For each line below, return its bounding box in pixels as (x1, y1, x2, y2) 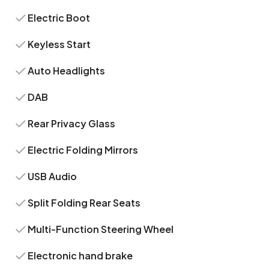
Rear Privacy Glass (28, 117, 116, 130)
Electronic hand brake (28, 249, 133, 262)
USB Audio (28, 170, 77, 183)
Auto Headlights (28, 64, 106, 77)
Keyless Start (28, 38, 91, 50)
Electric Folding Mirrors (28, 144, 139, 156)
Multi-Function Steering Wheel (28, 223, 174, 235)
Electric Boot (28, 11, 91, 24)
